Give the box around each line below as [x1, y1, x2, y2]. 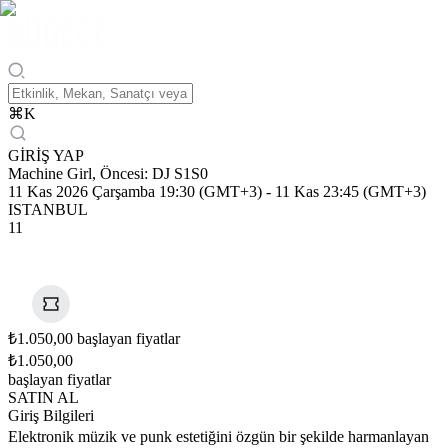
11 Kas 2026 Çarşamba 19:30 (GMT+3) [8, 183, 262, 200]
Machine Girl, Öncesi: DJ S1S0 [8, 165, 208, 182]
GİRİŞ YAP [8, 147, 84, 164]
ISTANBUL [8, 201, 88, 218]
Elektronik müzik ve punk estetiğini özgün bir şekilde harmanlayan [8, 428, 429, 445]
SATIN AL [8, 389, 79, 406]
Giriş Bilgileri [8, 407, 94, 424]
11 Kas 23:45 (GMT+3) [275, 183, 426, 200]
